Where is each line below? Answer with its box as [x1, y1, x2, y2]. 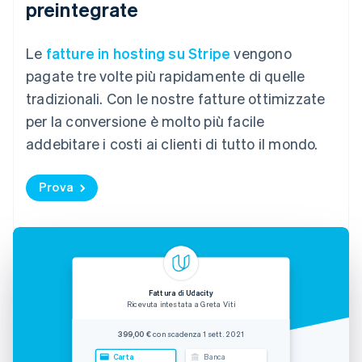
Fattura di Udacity [148, 288, 214, 298]
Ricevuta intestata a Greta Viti [126, 299, 236, 309]
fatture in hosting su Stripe [45, 44, 231, 63]
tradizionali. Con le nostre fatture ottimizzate [26, 89, 326, 108]
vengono [230, 44, 292, 63]
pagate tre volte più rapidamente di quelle [26, 66, 305, 86]
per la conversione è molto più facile [26, 112, 265, 131]
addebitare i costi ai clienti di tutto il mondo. [26, 134, 318, 154]
